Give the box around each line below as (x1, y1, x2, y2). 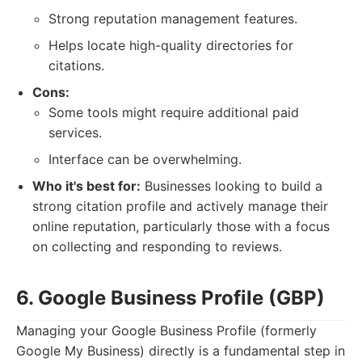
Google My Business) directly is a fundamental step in (16, 343, 345, 359)
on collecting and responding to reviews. (32, 238, 282, 255)
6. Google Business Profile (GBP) (16, 286, 325, 309)
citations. (48, 57, 104, 74)
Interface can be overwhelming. (48, 151, 242, 167)
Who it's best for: (32, 178, 141, 194)
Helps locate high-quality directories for (48, 37, 293, 53)
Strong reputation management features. (48, 11, 297, 27)
